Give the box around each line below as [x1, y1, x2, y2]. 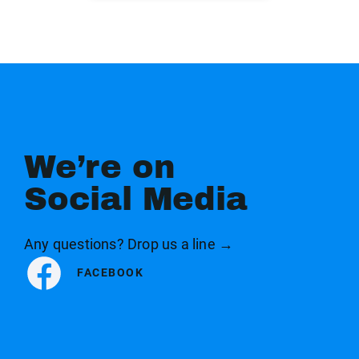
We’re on [24, 149, 175, 184]
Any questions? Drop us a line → [24, 235, 234, 252]
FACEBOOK [77, 266, 143, 280]
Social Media [24, 181, 248, 216]
